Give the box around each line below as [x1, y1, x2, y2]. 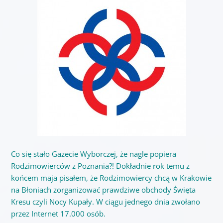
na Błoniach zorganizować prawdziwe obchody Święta [10, 184, 196, 195]
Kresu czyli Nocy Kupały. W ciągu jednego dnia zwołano [10, 196, 200, 207]
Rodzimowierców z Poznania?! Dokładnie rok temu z [10, 160, 190, 171]
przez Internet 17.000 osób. [10, 208, 106, 219]
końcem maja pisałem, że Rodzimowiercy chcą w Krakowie [10, 172, 212, 183]
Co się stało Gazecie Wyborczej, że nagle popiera [10, 148, 176, 159]
